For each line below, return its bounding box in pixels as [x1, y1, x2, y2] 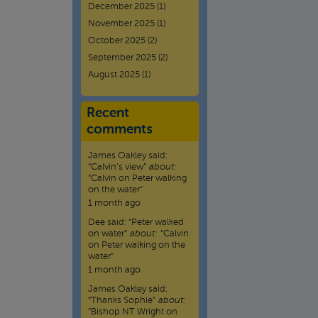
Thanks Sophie [91, 296, 153, 305]
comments [87, 123, 153, 136]
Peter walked [131, 218, 184, 227]
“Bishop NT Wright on [88, 307, 177, 317]
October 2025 [88, 36, 146, 45]
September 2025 [88, 53, 156, 62]
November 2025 [88, 19, 155, 28]
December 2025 [88, 2, 155, 11]
